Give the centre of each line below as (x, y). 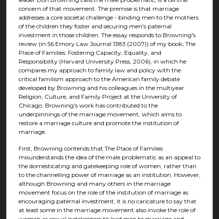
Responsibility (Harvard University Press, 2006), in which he (102, 62)
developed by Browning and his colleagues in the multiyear (101, 88)
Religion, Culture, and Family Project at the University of (98, 97)
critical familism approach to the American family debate (99, 79)
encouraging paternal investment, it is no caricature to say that (107, 201)
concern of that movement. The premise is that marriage (99, 9)
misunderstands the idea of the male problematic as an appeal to (109, 157)
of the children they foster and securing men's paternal (95, 26)
